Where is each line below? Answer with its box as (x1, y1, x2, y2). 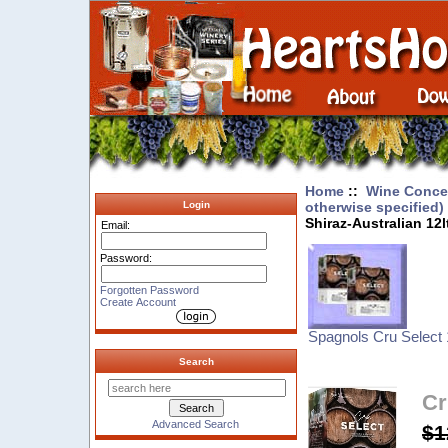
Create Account (100, 295, 177, 308)
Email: (101, 219, 131, 232)
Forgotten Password (100, 283, 200, 296)
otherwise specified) (304, 198, 444, 215)
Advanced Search (151, 418, 239, 431)
